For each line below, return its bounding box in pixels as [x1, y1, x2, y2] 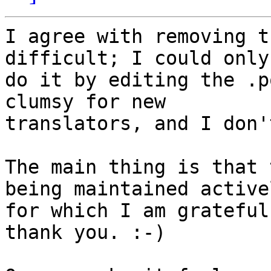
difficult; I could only [5, 47, 269, 70]
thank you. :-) [5, 221, 166, 244]
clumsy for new [5, 91, 166, 113]
